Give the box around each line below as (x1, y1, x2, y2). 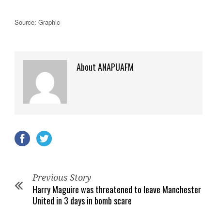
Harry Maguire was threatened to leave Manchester (32, 183, 201, 196)
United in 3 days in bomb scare (32, 194, 132, 207)
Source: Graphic (15, 17, 60, 27)
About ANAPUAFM (77, 61, 134, 73)
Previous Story (32, 172, 92, 183)
